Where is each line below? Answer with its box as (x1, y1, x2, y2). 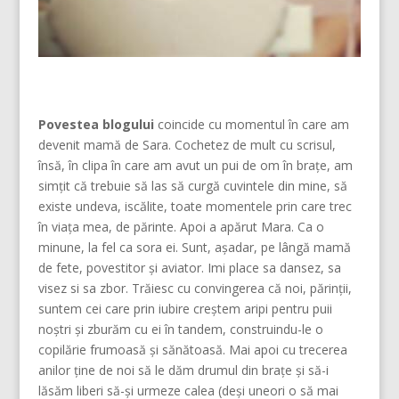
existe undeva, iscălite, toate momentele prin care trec (37, 198, 352, 216)
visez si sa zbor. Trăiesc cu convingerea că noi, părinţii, (37, 280, 352, 297)
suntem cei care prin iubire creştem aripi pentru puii (37, 300, 332, 318)
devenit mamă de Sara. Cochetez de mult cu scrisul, (37, 136, 336, 154)
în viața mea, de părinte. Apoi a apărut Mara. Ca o (37, 218, 324, 236)
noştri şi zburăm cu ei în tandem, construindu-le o (37, 321, 323, 338)
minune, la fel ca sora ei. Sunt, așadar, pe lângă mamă (37, 239, 351, 256)
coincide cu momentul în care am (153, 116, 349, 134)
